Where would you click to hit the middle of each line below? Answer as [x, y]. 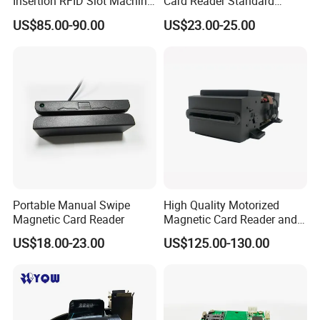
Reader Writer [47, 15]
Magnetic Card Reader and [230, 219]
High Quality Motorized [221, 205]
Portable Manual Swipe [72, 205]
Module [182, 15]
